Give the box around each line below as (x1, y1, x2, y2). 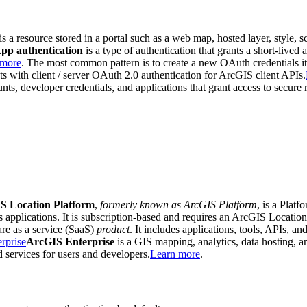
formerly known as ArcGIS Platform (100, 198, 257, 210)
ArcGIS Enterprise (26, 235, 114, 247)
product (97, 223, 130, 235)
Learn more (150, 247, 200, 260)
